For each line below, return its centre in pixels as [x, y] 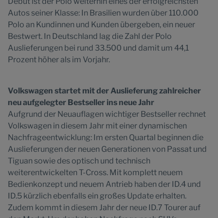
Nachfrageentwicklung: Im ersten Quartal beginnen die [106, 137]
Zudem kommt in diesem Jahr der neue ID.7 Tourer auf [104, 208]
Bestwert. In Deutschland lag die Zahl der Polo [90, 36]
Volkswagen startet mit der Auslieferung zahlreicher [104, 91]
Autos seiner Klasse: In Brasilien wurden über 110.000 [103, 13]
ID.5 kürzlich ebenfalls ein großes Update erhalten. [97, 196]
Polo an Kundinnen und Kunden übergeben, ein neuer [101, 25]
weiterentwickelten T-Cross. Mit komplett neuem [95, 173]
